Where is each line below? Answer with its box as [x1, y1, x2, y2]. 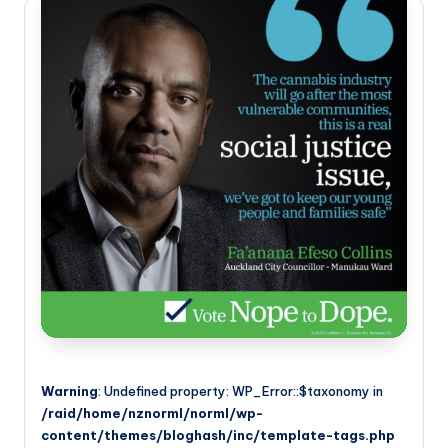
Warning [41, 382, 98, 399]
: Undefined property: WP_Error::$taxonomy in [98, 382, 383, 399]
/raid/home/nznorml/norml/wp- [41, 404, 263, 421]
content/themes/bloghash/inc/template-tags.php [41, 426, 395, 443]
